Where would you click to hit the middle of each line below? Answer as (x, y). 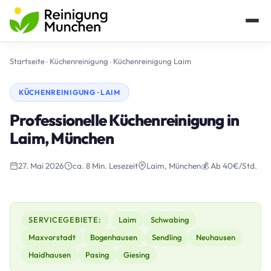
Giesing (136, 255)
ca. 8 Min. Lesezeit (105, 166)
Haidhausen (50, 255)
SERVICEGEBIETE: (65, 220)
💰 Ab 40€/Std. (229, 166)
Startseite (27, 61)
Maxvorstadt (52, 237)
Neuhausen (216, 237)
